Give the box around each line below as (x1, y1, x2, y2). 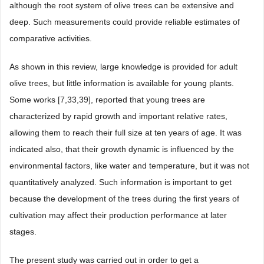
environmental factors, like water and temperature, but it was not (9, 161, 249, 170)
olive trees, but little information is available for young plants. (9, 78, 234, 88)
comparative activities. (9, 34, 92, 43)
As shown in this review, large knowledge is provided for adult (9, 62, 237, 71)
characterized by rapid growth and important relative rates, (9, 111, 227, 121)
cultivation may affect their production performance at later (9, 210, 227, 220)
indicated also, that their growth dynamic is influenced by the (9, 144, 234, 154)
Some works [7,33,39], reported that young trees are (9, 95, 205, 104)
